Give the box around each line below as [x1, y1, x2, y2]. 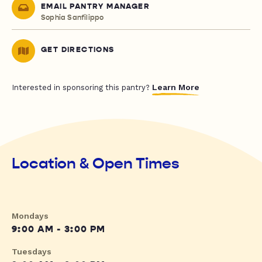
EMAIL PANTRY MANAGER [41, 2, 150, 12]
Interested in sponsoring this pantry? [12, 83, 152, 92]
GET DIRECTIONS [41, 45, 115, 55]
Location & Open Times [12, 154, 180, 173]
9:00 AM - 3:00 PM [12, 223, 106, 236]
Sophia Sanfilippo [41, 13, 104, 22]
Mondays [12, 211, 49, 221]
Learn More [152, 82, 199, 92]
